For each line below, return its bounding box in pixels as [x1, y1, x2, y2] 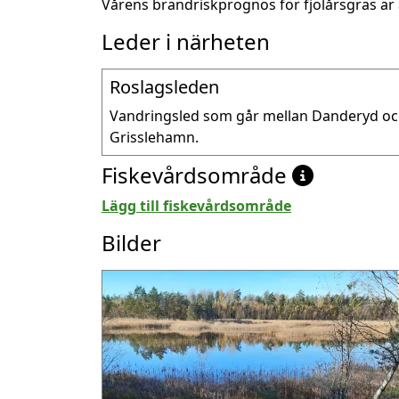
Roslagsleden [110, 74, 219, 99]
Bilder [102, 227, 161, 257]
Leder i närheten [102, 26, 270, 56]
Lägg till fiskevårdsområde [102, 195, 291, 216]
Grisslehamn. [110, 126, 199, 147]
